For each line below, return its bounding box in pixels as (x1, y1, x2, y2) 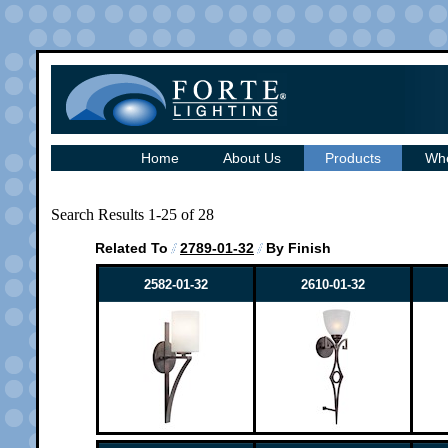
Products (325, 150, 381, 166)
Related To (95, 240, 168, 256)
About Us (223, 150, 281, 166)
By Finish (266, 240, 331, 256)
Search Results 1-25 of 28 (51, 206, 214, 223)
